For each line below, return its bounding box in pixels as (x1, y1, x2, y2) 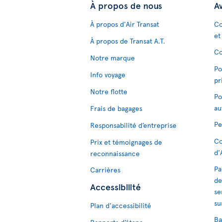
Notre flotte (90, 87, 127, 96)
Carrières (90, 165, 120, 174)
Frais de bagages (90, 104, 142, 113)
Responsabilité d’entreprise (90, 120, 176, 130)
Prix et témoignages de (90, 137, 162, 147)
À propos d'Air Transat (90, 19, 159, 29)
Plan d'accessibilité (90, 201, 151, 210)
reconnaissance (90, 149, 140, 158)
